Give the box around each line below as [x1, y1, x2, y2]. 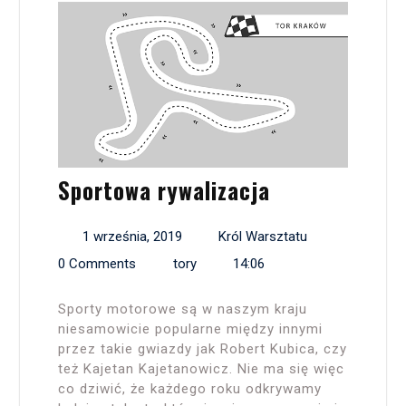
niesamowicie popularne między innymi [58, 321, 323, 338]
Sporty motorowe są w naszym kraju [58, 301, 307, 318]
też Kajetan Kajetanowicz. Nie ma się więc [58, 361, 344, 378]
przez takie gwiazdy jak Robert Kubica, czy [58, 341, 347, 358]
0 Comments [58, 256, 136, 273]
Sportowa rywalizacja [58, 173, 270, 208]
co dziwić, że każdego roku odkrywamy [58, 381, 322, 398]
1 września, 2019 [82, 228, 182, 246]
